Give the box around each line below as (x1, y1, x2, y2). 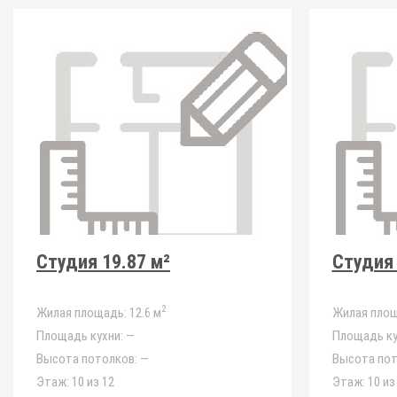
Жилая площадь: (36, 305, 127, 321)
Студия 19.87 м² (36, 251, 170, 273)
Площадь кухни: (36, 328, 123, 344)
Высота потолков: (36, 351, 137, 367)
